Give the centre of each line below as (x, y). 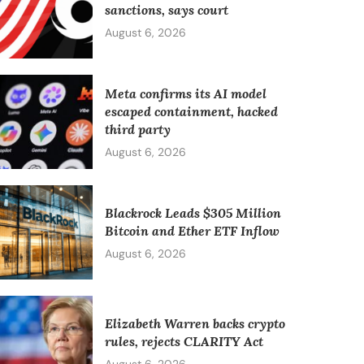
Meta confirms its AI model (185, 93)
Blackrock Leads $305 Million (193, 213)
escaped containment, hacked (191, 111)
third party (137, 129)
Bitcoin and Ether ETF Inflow (192, 231)
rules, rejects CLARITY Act (184, 342)
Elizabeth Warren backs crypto (195, 324)
